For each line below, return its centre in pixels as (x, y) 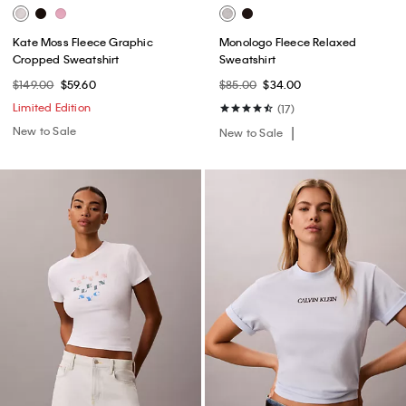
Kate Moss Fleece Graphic (83, 42)
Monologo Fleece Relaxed (288, 42)
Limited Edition (52, 107)
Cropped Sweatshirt (66, 59)
